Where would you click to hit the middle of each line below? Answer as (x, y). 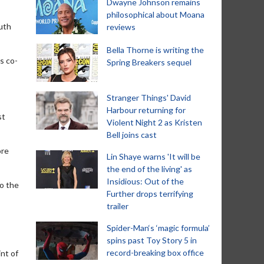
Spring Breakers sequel (149, 62)
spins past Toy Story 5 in (152, 240)
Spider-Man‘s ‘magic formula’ (158, 228)
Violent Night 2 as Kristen (154, 122)
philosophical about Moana (156, 14)
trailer (118, 206)
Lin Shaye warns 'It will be (154, 156)
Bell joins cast (132, 135)
